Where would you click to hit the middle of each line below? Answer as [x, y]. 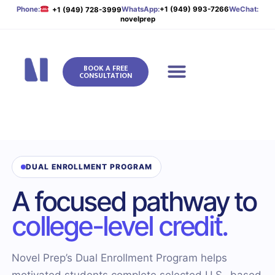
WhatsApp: [140, 10]
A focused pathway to [134, 201]
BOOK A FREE [106, 68]
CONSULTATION [106, 76]
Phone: [29, 10]
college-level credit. [119, 226]
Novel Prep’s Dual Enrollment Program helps [119, 258]
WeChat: [243, 10]
